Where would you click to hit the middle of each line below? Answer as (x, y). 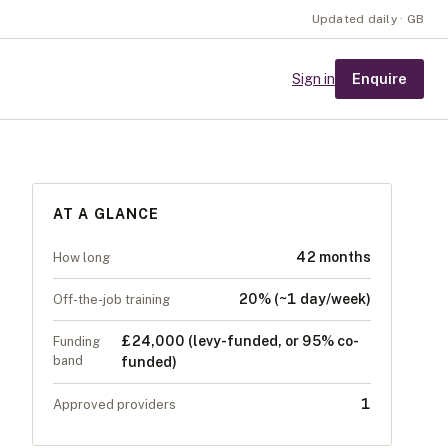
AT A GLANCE (106, 214)
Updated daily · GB (367, 19)
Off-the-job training (111, 299)
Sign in (313, 79)
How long (81, 257)
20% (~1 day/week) (304, 299)
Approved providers (114, 404)
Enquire (379, 78)
